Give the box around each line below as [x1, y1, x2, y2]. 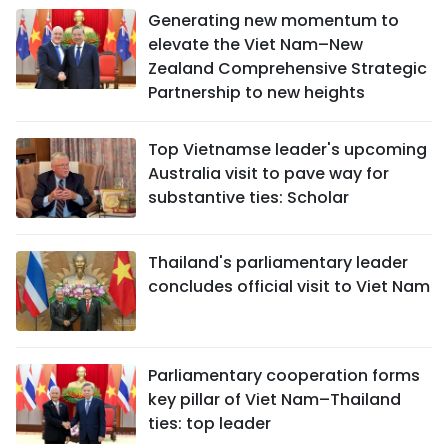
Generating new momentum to [148, 8, 399, 32]
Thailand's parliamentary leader [148, 250, 408, 274]
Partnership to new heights [148, 80, 365, 104]
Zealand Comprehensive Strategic [148, 56, 427, 80]
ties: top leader [148, 411, 271, 435]
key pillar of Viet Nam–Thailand [148, 387, 401, 411]
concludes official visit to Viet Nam [148, 274, 430, 298]
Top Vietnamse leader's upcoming [148, 137, 427, 161]
